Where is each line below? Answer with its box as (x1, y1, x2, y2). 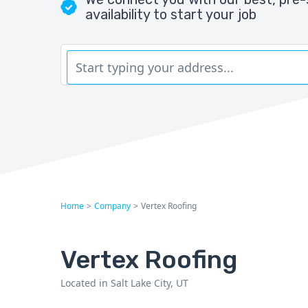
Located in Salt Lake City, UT (60, 276, 188, 290)
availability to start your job (85, 6, 256, 23)
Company (94, 200, 131, 212)
